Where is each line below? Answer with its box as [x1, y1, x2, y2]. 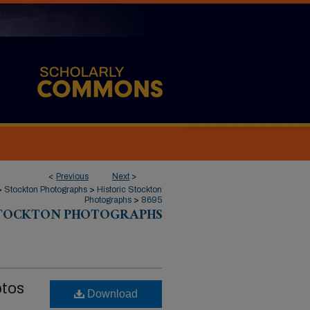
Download [84, 288, 138, 300]
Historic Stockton [97, 185, 162, 194]
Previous [56, 172, 89, 181]
